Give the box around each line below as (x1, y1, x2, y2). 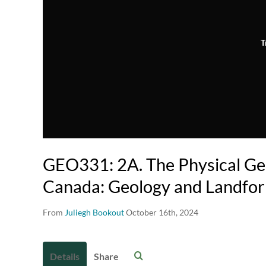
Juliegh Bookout (65, 207, 124, 218)
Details (50, 251, 80, 262)
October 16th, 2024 (126, 207, 198, 218)
